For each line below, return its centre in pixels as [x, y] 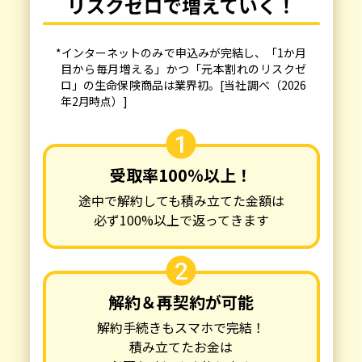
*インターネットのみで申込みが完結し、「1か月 [181, 53]
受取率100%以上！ [181, 175]
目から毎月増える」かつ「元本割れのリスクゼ [183, 69]
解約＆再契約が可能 [181, 302]
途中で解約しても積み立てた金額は [181, 201]
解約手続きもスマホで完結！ [181, 328]
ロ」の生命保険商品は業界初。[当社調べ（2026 [183, 85]
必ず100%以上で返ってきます [181, 220]
